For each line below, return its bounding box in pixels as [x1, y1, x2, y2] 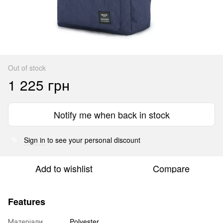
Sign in [24, 134, 45, 145]
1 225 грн [8, 74, 70, 95]
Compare [153, 161, 190, 175]
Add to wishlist [35, 161, 93, 175]
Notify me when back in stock [53, 108, 170, 121]
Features [8, 195, 45, 208]
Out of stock [8, 62, 46, 73]
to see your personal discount [45, 134, 140, 145]
